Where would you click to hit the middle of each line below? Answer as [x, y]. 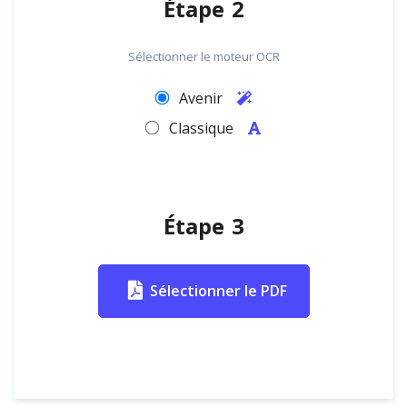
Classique [203, 128]
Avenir [202, 98]
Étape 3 [203, 227]
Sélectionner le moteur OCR [203, 56]
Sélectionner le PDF [218, 291]
